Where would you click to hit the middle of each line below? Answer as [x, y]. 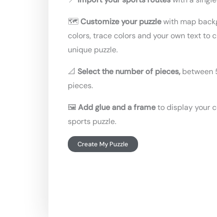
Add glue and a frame [117, 107]
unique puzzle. [93, 49]
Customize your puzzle [122, 21]
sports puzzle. [92, 121]
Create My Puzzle [103, 144]
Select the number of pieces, [129, 71]
